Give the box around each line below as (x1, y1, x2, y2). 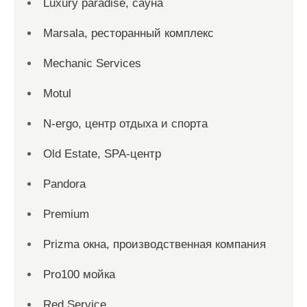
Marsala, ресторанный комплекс (43, 27, 214, 40)
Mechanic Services (43, 57, 141, 70)
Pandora (43, 177, 86, 191)
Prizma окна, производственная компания (43, 238, 266, 251)
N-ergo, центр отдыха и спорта (43, 117, 208, 130)
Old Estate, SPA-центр (43, 147, 161, 160)
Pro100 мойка (43, 268, 115, 281)
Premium (43, 208, 89, 221)
